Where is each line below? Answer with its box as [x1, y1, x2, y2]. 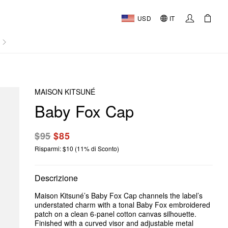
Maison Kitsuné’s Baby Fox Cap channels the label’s [35, 190, 203, 201]
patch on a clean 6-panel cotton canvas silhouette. [35, 209, 196, 219]
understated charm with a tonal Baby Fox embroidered [35, 199, 210, 210]
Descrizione [35, 172, 78, 184]
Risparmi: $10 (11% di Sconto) [35, 144, 119, 153]
